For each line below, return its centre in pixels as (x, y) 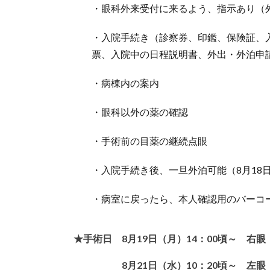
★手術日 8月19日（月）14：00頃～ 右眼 (170, 238)
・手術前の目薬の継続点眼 (149, 140)
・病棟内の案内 (125, 83)
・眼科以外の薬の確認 (140, 111)
